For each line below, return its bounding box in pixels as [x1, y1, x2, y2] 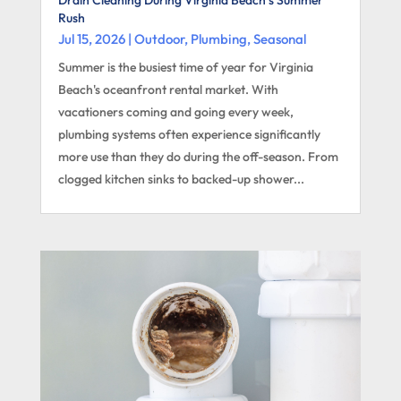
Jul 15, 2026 [57, 30, 125, 47]
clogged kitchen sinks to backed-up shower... [57, 170, 304, 187]
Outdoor [133, 30, 184, 47]
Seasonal [252, 30, 306, 47]
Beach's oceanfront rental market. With [57, 81, 278, 98]
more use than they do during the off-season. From [57, 148, 338, 165]
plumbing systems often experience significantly [57, 125, 320, 142]
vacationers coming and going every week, [57, 103, 294, 120]
